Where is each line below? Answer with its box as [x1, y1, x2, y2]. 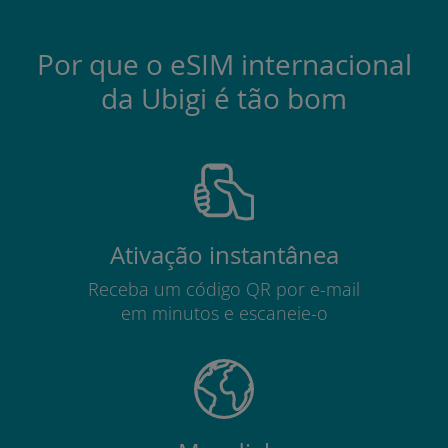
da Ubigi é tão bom [101, 79, 347, 117]
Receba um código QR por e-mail [88, 276, 360, 301]
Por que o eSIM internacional [36, 45, 412, 83]
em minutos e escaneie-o [120, 300, 328, 325]
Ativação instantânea [109, 238, 339, 271]
